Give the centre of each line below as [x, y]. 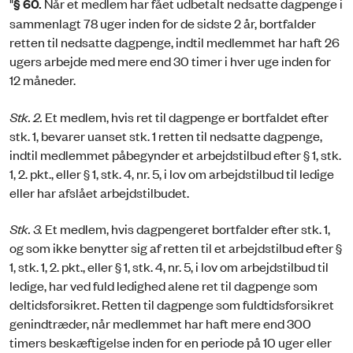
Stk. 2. [26, 116]
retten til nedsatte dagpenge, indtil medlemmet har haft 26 [175, 42]
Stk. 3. [26, 228]
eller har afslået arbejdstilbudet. [99, 192]
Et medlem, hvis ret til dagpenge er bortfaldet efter [186, 116]
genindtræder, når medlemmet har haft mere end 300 [160, 323]
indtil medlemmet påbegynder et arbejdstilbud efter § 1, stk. [175, 154]
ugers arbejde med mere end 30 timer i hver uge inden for [170, 61]
